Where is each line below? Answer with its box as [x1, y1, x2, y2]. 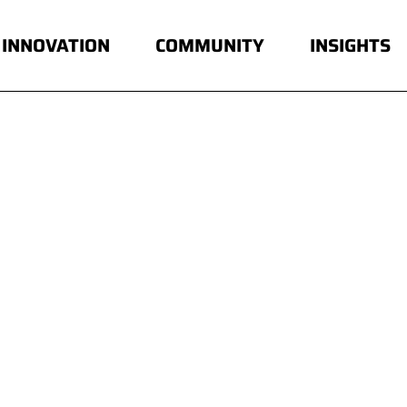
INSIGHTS [310, 31, 391, 60]
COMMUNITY [155, 31, 264, 60]
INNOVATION [2, 31, 110, 60]
